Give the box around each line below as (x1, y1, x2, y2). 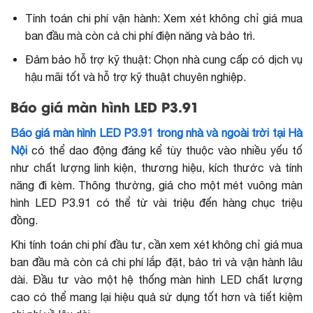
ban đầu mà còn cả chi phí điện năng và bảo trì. (24, 29, 255, 42)
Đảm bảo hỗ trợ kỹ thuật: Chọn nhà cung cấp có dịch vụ (24, 53, 303, 66)
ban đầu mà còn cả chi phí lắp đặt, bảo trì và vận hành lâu (10, 255, 303, 268)
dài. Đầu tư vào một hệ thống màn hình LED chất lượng (10, 272, 303, 286)
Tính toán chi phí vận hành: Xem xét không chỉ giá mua (24, 11, 303, 24)
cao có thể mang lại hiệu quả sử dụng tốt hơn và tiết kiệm (10, 290, 303, 303)
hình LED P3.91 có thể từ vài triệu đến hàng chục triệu (10, 196, 303, 209)
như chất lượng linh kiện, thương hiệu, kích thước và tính (10, 161, 303, 174)
